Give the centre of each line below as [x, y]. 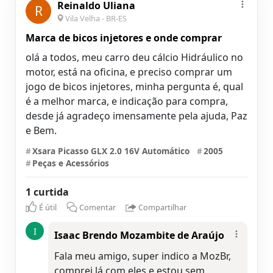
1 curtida [47, 192]
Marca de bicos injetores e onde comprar [124, 38]
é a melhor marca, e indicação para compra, [127, 101]
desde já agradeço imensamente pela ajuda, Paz [136, 116]
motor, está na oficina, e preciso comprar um [129, 72]
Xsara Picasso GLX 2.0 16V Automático [111, 151]
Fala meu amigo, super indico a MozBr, [143, 256]
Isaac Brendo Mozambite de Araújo [139, 235]
